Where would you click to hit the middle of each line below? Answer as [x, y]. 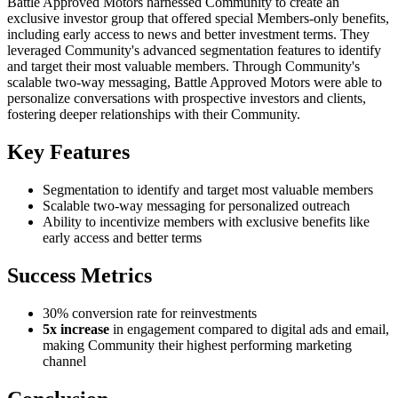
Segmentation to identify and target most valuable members [208, 189]
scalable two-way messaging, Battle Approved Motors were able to [195, 83]
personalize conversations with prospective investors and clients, [187, 99]
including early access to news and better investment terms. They [188, 35]
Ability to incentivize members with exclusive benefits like [206, 221]
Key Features [68, 152]
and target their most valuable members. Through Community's [183, 67]
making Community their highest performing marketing [197, 345]
